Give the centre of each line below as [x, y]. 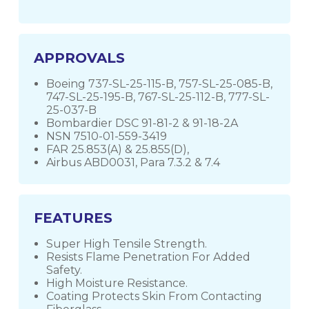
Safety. [64, 270]
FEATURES [73, 218]
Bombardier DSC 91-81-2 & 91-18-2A [142, 123]
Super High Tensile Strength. [127, 244]
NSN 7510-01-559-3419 [107, 136]
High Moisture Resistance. [117, 283]
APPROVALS [80, 58]
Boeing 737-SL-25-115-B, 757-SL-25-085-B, [160, 83]
